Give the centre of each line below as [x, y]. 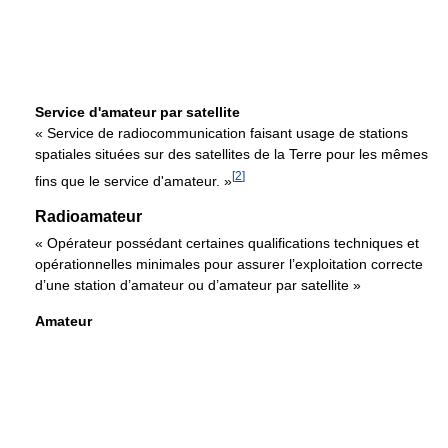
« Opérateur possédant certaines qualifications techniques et [227, 243]
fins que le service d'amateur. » [133, 180]
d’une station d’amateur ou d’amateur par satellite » [198, 285]
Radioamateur [88, 217]
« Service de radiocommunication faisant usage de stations [221, 132]
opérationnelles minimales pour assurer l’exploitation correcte [229, 264]
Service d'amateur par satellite [137, 111]
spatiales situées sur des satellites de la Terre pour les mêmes [231, 153]
